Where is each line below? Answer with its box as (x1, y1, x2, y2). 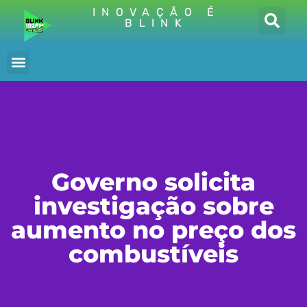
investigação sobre (33, 191, 274, 221)
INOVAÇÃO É (92, 5, 221, 19)
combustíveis (69, 238, 238, 269)
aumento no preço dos (11, 214, 296, 245)
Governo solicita (51, 167, 256, 197)
